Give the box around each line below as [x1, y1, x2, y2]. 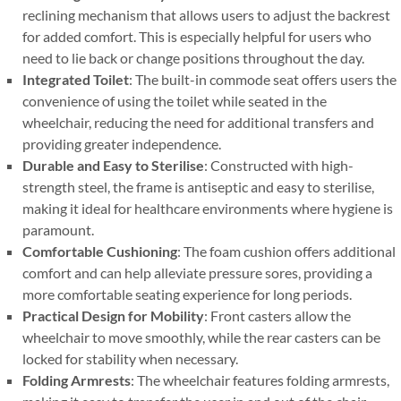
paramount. [22, 221, 94, 238]
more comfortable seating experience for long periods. [22, 286, 352, 303]
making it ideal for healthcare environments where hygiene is [22, 200, 393, 217]
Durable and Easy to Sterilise [22, 157, 204, 174]
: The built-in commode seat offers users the [129, 71, 397, 88]
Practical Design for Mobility [22, 307, 204, 324]
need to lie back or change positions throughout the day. [22, 49, 364, 66]
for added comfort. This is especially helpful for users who [22, 28, 371, 45]
